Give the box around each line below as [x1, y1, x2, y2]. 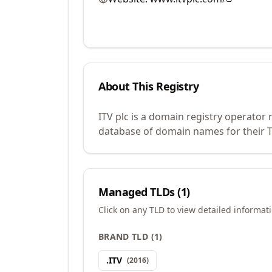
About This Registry [98, 79, 199, 93]
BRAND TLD [98, 231, 149, 242]
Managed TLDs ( [98, 185, 181, 199]
